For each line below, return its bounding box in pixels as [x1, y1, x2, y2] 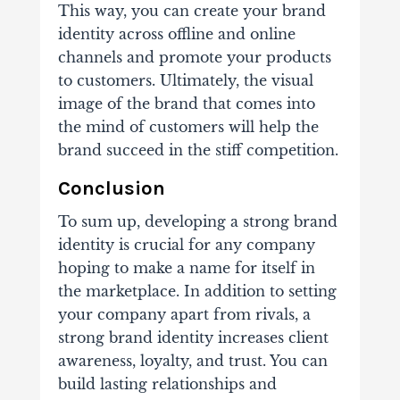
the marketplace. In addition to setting [57, 282, 337, 301]
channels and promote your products [57, 48, 331, 67]
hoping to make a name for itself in [57, 259, 315, 278]
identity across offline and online [57, 25, 296, 44]
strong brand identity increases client [57, 329, 329, 347]
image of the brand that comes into [57, 95, 315, 113]
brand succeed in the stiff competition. [57, 141, 338, 160]
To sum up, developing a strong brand [57, 212, 337, 231]
